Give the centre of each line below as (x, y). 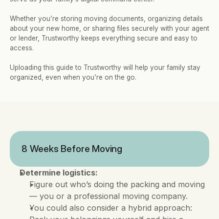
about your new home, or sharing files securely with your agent (109, 28)
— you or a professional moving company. (110, 196)
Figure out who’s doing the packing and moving (117, 184)
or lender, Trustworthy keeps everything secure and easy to (104, 38)
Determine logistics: (59, 173)
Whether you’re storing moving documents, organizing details (106, 19)
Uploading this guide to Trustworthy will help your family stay (105, 67)
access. (23, 48)
